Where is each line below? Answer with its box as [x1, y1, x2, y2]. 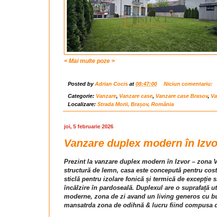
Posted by [68, 81, 95, 87]
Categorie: [68, 93, 96, 99]
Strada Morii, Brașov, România [97, 101, 174, 107]
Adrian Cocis [95, 81, 128, 87]
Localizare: [68, 101, 97, 107]
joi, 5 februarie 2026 [64, 123, 113, 129]
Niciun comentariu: [163, 81, 214, 87]
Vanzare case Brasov [155, 93, 208, 99]
